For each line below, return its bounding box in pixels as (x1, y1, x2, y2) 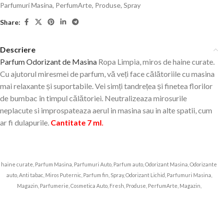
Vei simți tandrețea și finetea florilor (95, 81, 213, 91)
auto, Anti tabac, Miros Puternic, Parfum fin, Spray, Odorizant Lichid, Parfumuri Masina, (6, 172, 212, 179)
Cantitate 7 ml (51, 118, 102, 127)
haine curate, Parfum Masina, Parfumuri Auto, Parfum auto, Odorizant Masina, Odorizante (1, 161, 217, 168)
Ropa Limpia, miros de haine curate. (97, 57, 215, 67)
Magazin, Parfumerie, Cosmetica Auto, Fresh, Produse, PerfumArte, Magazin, (17, 182, 201, 189)
